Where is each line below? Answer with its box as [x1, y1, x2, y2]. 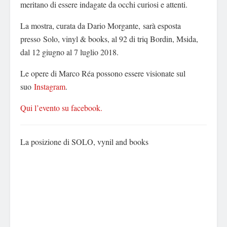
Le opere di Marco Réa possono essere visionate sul [20, 68, 185, 79]
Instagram [34, 81, 65, 92]
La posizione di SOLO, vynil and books [20, 136, 148, 147]
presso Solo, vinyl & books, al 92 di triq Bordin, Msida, [20, 33, 198, 45]
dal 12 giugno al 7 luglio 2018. [20, 47, 119, 58]
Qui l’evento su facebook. [20, 102, 102, 113]
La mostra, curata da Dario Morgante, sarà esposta [20, 20, 181, 31]
